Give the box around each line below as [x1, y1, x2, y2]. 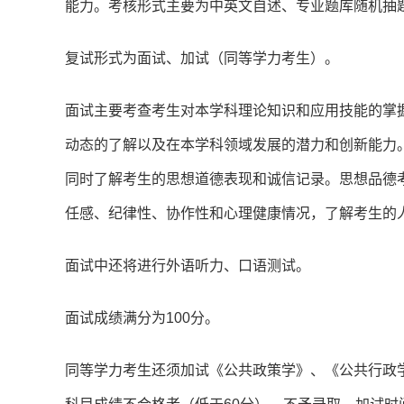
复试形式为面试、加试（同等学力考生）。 [65, 50, 339, 67]
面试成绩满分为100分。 [65, 310, 219, 326]
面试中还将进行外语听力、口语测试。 [65, 258, 310, 274]
